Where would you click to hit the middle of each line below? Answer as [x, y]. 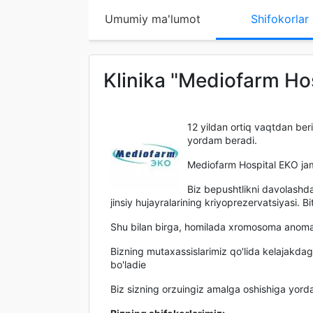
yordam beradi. [222, 140]
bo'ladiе [128, 264]
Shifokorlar [279, 19]
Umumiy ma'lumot [152, 19]
